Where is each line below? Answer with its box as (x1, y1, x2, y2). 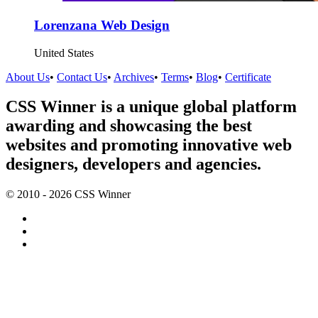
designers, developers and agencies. (6, 155, 261, 174)
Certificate (225, 70, 271, 83)
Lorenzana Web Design (34, 17, 170, 33)
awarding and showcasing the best (6, 116, 252, 136)
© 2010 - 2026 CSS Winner (6, 188, 131, 201)
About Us (6, 70, 50, 83)
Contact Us (57, 70, 107, 83)
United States (34, 46, 94, 59)
